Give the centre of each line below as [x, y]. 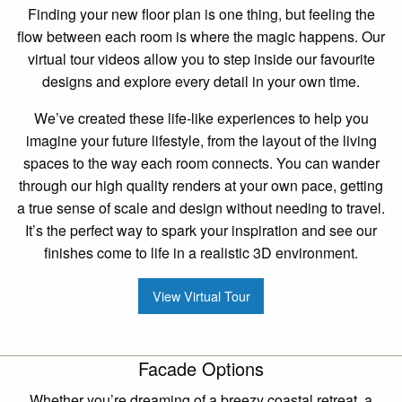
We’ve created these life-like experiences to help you [201, 118]
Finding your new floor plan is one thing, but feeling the [201, 13]
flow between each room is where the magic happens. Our [201, 36]
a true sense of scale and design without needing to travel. [201, 207]
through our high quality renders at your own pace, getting [201, 185]
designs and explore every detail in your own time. [201, 81]
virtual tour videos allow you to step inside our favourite [201, 58]
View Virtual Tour [201, 296]
